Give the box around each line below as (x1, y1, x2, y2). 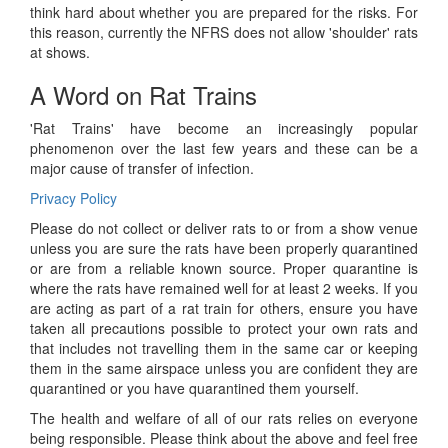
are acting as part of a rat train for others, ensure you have (30, 298, 418, 318)
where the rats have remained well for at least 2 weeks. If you (30, 278, 418, 298)
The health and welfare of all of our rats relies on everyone (30, 408, 418, 428)
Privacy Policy (30, 188, 117, 208)
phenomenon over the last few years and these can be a (30, 138, 418, 158)
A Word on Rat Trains (30, 77, 257, 112)
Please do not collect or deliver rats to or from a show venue (30, 218, 418, 238)
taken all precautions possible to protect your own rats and (30, 318, 418, 338)
